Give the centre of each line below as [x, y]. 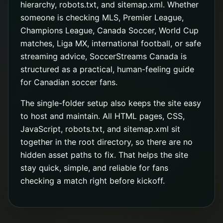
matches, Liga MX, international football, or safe [111, 43]
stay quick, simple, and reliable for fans [94, 168]
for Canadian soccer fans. [69, 82]
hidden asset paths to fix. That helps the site [104, 155]
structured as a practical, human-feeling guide [107, 69]
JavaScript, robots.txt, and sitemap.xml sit [100, 129]
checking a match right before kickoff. [93, 181]
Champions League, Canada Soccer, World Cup [110, 30]
